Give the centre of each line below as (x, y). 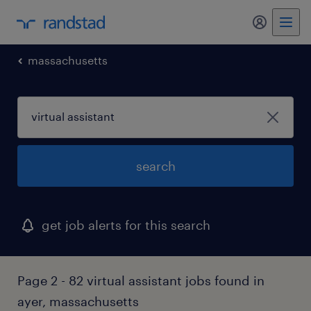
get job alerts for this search (126, 225)
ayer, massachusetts (78, 301)
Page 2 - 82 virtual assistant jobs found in (141, 280)
